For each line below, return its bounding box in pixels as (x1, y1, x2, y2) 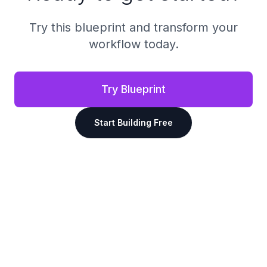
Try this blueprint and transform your (29, 20, 238, 35)
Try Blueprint (101, 83, 166, 95)
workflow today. (88, 37, 179, 51)
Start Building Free (94, 117, 173, 128)
